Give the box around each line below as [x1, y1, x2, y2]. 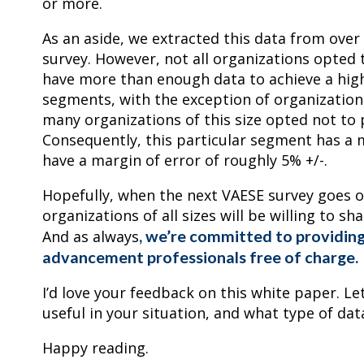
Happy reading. [42, 338, 149, 358]
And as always [42, 227, 139, 247]
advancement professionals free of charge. [42, 247, 358, 267]
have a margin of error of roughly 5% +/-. [42, 150, 327, 171]
